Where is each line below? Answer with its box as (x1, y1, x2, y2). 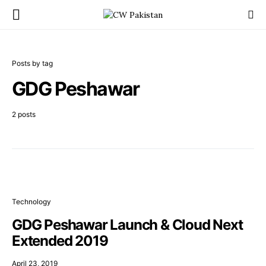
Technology (12, 197, 51, 206)
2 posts (12, 110, 36, 119)
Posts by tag (12, 59, 53, 68)
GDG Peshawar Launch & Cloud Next (12, 216, 243, 233)
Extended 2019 (12, 232, 108, 249)
